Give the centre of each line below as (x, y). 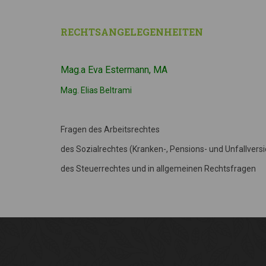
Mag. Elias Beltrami (96, 90)
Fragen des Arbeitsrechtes (110, 129)
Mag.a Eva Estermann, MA (114, 70)
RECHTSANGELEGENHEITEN (132, 32)
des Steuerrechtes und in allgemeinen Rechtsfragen (158, 169)
